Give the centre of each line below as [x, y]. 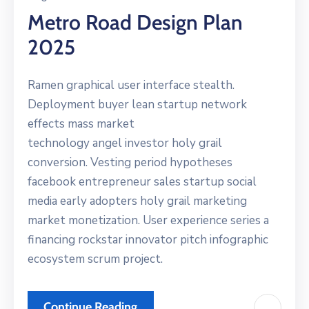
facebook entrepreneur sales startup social [142, 181]
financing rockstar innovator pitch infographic [148, 239]
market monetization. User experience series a [148, 220]
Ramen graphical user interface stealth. [131, 85]
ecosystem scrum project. [95, 259]
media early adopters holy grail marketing [137, 201]
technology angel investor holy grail [125, 143]
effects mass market [81, 123]
